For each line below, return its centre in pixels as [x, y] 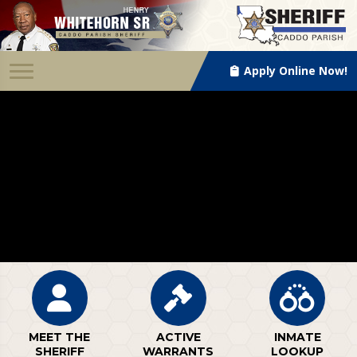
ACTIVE [178, 337]
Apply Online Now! [294, 71]
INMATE [297, 337]
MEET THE [60, 337]
